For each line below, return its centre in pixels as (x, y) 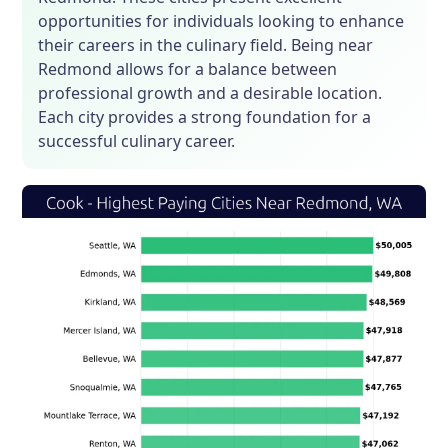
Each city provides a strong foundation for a (205, 117)
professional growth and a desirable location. (210, 93)
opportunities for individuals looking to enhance (221, 21)
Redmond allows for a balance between (188, 69)
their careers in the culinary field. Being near (206, 45)
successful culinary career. (137, 141)
